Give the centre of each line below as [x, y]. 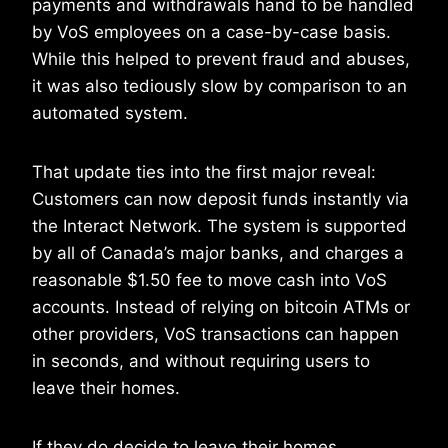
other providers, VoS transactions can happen [215, 334]
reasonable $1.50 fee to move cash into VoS [209, 280]
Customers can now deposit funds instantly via [220, 199]
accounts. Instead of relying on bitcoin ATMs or [221, 307]
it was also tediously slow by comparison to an [219, 86]
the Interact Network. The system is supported [219, 226]
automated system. [110, 113]
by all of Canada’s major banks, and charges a [218, 253]
